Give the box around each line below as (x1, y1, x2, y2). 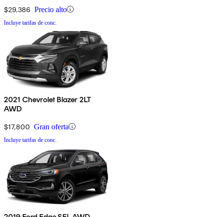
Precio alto (34, 5, 67, 14)
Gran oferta (34, 122, 69, 131)
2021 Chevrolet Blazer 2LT (4, 94, 91, 104)
